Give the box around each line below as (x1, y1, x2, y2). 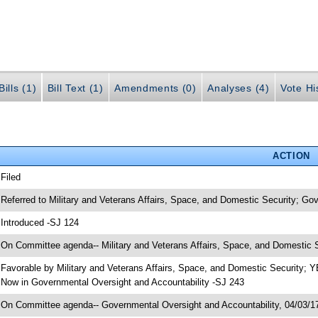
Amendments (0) (114, 82, 197, 94)
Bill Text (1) (47, 82, 104, 94)
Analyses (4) (207, 82, 270, 94)
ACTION (272, 150, 310, 161)
